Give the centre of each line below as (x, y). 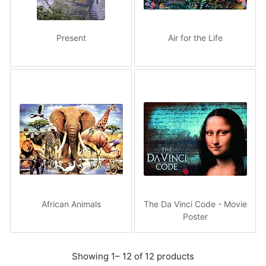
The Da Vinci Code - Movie (195, 204)
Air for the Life (195, 37)
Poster (195, 216)
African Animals (71, 204)
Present (71, 37)
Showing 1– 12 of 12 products (133, 256)
